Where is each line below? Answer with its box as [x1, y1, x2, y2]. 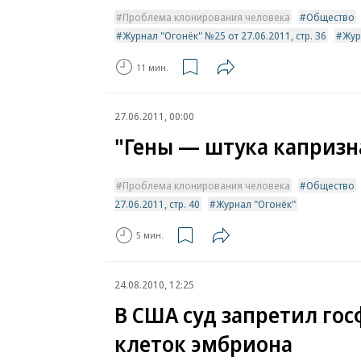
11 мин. [136, 60, 168, 73]
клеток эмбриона [114, 329, 293, 359]
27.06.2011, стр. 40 [114, 196, 200, 211]
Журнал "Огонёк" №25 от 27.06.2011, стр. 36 [122, 28, 326, 44]
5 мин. [136, 229, 164, 242]
